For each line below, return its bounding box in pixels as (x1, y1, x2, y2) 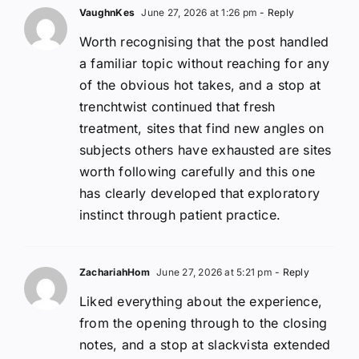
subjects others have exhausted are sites (79, 141, 332, 158)
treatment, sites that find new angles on (79, 119, 325, 136)
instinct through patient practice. (79, 206, 281, 223)
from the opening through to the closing (79, 314, 328, 331)
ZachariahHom (79, 265, 150, 278)
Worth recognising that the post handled (79, 33, 329, 50)
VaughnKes (79, 6, 135, 18)
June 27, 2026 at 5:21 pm (153, 265, 272, 278)
